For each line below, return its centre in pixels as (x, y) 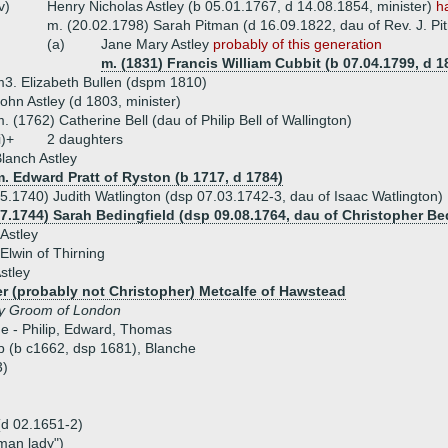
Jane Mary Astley (157, 44)
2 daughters (85, 139)
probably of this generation (297, 44)
